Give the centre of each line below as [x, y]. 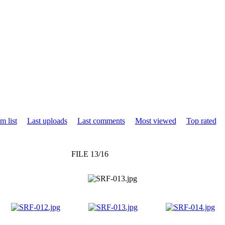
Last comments [101, 121]
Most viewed [155, 121]
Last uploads [47, 121]
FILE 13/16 [90, 154]
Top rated [201, 121]
